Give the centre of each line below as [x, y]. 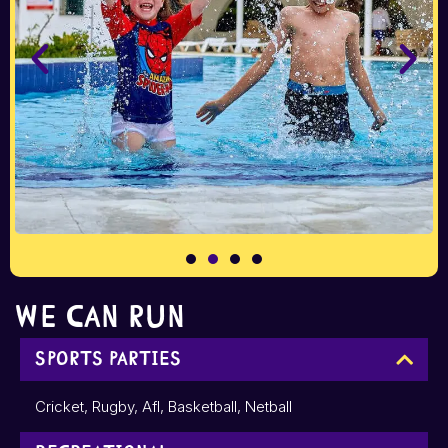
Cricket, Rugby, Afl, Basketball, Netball [163, 406]
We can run [100, 316]
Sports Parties [108, 358]
